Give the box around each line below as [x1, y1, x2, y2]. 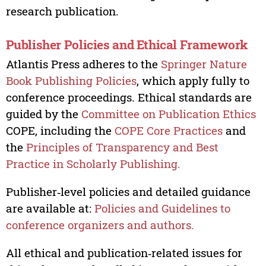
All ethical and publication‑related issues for [5, 245, 242, 260]
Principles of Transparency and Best [23, 139, 218, 154]
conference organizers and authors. [5, 217, 194, 232]
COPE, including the [5, 122, 115, 138]
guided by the [5, 106, 81, 121]
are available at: [5, 200, 94, 216]
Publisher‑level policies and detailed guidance [5, 183, 251, 199]
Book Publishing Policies [5, 72, 137, 88]
